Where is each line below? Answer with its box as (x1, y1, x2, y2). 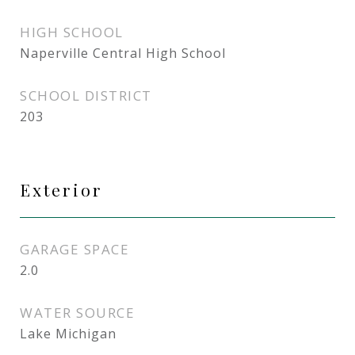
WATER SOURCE (20, 303, 135, 322)
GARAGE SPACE (20, 240, 129, 258)
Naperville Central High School (20, 44, 226, 62)
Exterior (20, 178, 103, 200)
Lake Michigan (20, 325, 116, 342)
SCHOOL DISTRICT (20, 86, 152, 105)
